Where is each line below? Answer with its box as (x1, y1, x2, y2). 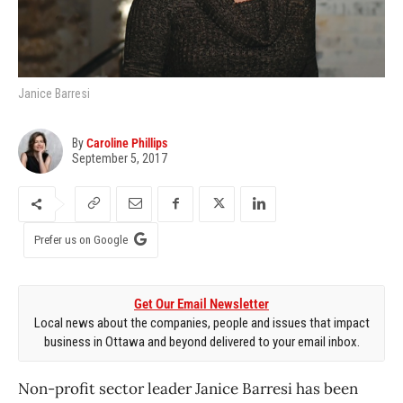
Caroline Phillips (86, 135, 167, 150)
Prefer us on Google (34, 232, 128, 246)
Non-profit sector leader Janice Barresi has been (18, 378, 358, 399)
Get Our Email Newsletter (134, 295, 269, 312)
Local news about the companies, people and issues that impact (33, 314, 370, 331)
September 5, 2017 (72, 150, 167, 166)
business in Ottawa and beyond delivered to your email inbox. (43, 333, 360, 350)
